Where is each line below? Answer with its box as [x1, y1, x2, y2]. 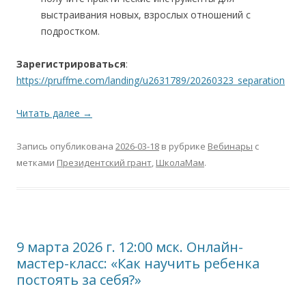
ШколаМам [156, 156, 204, 169]
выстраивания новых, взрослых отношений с [41, 8, 251, 22]
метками [16, 156, 57, 169]
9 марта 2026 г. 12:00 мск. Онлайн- [16, 238, 243, 257]
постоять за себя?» [16, 270, 141, 290]
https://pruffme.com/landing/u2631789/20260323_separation [16, 74, 285, 87]
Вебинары [208, 140, 253, 153]
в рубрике [159, 140, 208, 153]
